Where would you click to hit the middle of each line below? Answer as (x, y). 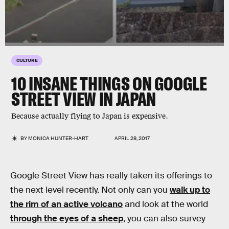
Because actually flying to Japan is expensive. (90, 116)
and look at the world (165, 204)
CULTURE (27, 60)
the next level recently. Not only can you (90, 190)
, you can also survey (164, 219)
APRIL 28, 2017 (132, 138)
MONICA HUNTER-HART (59, 138)
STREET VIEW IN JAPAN (84, 99)
